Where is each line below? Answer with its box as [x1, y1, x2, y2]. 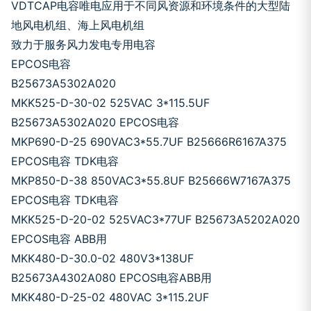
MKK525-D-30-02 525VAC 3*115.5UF [11, 96, 210, 110]
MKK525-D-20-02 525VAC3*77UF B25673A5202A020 [11, 212, 300, 226]
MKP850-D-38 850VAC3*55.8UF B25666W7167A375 [11, 174, 291, 187]
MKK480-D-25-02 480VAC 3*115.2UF [11, 290, 209, 304]
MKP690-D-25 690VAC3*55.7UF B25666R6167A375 [11, 135, 287, 149]
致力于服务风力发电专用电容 [11, 37, 155, 51]
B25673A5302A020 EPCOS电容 [11, 115, 179, 129]
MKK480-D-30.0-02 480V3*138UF [11, 251, 194, 265]
